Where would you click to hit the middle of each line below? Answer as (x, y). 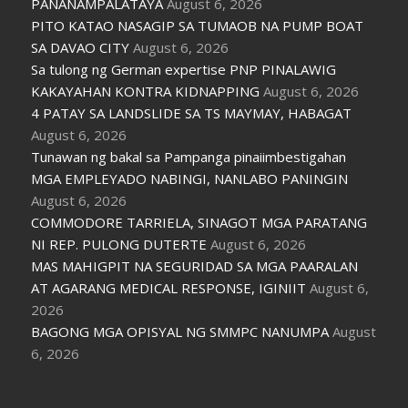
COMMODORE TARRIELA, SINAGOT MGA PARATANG (199, 222)
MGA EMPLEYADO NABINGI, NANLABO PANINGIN (190, 178)
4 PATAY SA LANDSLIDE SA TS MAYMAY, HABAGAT (192, 112)
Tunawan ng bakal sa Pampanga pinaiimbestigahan (189, 156)
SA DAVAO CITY (81, 47)
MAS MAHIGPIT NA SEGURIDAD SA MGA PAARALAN (195, 265)
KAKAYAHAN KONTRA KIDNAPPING (146, 91)
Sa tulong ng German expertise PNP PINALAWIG (184, 69)
